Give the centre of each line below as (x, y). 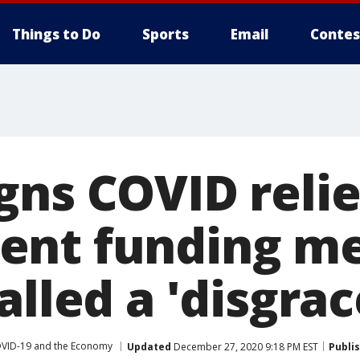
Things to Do (56, 34)
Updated (149, 346)
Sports (166, 34)
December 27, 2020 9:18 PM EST (245, 346)
